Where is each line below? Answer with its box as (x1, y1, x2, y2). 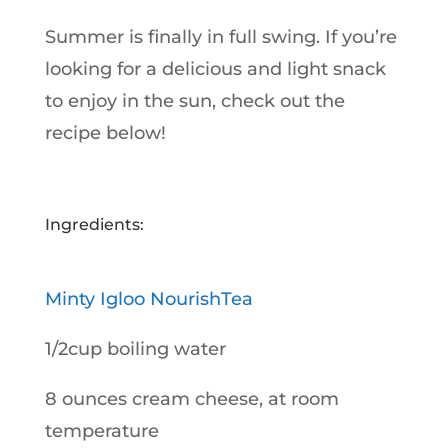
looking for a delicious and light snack (44, 58, 386, 80)
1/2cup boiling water (44, 338, 226, 360)
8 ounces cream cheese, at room (44, 388, 339, 410)
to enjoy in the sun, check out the (44, 90, 345, 112)
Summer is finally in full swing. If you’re (44, 26, 397, 48)
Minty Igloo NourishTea (44, 288, 253, 310)
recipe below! (44, 122, 166, 144)
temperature (44, 420, 159, 442)
